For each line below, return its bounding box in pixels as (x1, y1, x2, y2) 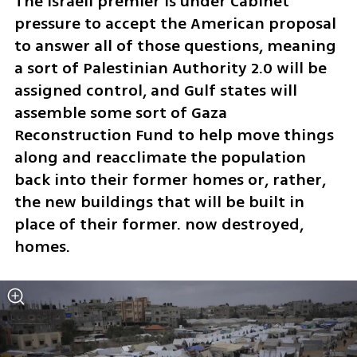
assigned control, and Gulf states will (14, 78, 297, 102)
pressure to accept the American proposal (14, 11, 336, 35)
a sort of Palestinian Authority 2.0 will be (14, 56, 327, 80)
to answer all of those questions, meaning (14, 33, 336, 57)
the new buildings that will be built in (14, 190, 304, 214)
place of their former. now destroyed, (14, 212, 304, 236)
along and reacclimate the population (14, 145, 306, 169)
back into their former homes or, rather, (14, 167, 326, 191)
